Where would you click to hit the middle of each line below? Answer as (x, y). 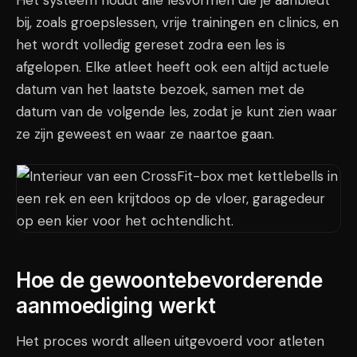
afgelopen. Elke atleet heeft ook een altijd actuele (173, 67)
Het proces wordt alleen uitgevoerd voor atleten (170, 341)
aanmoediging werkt (116, 306)
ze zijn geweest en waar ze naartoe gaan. (145, 134)
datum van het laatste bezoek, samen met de (160, 89)
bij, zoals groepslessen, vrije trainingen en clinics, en (177, 22)
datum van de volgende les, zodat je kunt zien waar (177, 112)
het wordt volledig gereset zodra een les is (151, 45)
